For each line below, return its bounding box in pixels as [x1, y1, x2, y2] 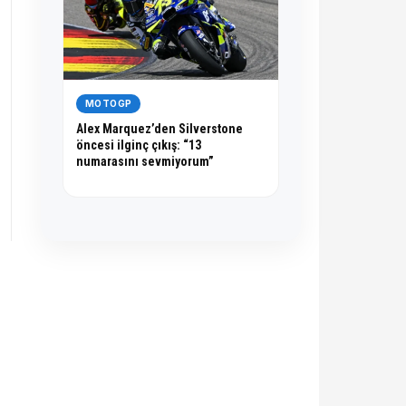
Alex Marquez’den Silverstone [76, 121, 243, 136]
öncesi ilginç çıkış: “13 [76, 137, 201, 152]
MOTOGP [85, 97, 132, 109]
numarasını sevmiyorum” [76, 153, 214, 169]
